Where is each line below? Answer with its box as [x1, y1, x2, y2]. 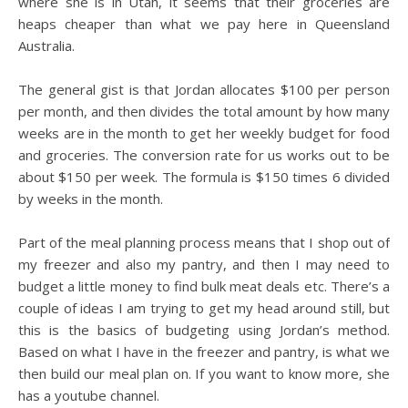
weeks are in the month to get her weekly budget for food [18, 124, 390, 142]
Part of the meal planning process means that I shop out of [18, 233, 390, 251]
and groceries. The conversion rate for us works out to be [18, 146, 390, 164]
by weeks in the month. [18, 189, 163, 208]
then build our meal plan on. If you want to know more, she [18, 364, 390, 382]
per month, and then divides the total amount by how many [18, 102, 390, 120]
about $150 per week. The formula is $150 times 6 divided [18, 168, 390, 186]
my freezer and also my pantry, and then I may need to [18, 255, 390, 273]
